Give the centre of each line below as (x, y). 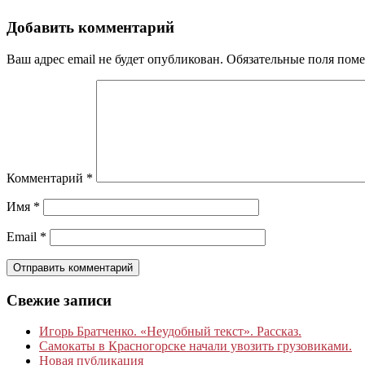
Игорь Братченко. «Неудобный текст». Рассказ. (170, 332)
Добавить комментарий (90, 28)
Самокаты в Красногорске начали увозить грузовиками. (196, 346)
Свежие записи (59, 300)
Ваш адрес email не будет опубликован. (115, 59)
